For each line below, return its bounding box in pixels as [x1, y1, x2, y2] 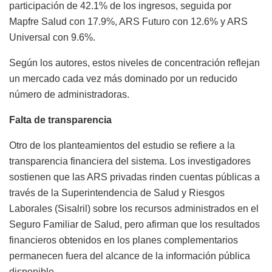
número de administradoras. [9, 89, 129, 100]
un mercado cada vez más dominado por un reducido [9, 73, 237, 84]
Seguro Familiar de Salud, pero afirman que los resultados [9, 219, 260, 230]
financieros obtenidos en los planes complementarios [9, 235, 238, 246]
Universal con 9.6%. [9, 32, 95, 43]
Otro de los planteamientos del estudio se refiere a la [9, 140, 235, 151]
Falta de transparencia [9, 115, 112, 126]
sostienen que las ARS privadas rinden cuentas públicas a [9, 172, 260, 183]
